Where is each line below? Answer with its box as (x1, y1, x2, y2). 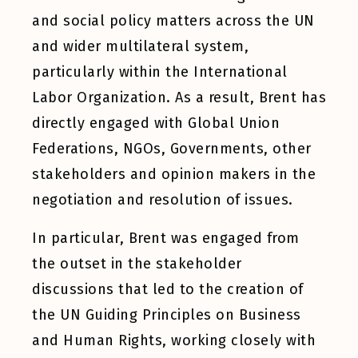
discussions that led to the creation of (32, 280, 304, 298)
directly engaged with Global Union (32, 114, 280, 132)
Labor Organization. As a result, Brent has (32, 89, 326, 106)
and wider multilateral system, (32, 38, 249, 55)
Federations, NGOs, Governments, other (32, 140, 312, 157)
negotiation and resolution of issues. (32, 191, 293, 209)
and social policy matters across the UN (32, 12, 315, 30)
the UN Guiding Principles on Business (32, 306, 301, 324)
